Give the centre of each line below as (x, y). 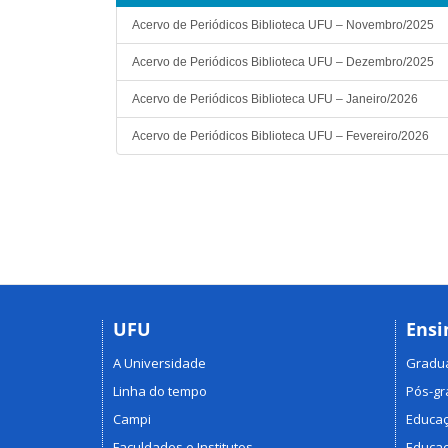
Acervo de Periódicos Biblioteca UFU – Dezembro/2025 (283, 61)
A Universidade (159, 363)
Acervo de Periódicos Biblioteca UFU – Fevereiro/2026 (280, 135)
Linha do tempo (160, 391)
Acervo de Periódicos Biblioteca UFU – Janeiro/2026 (275, 98)
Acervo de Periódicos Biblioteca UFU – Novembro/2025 (283, 24)
